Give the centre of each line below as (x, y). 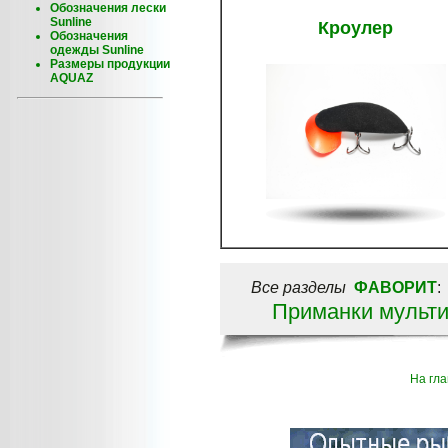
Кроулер (355, 28)
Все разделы (298, 288)
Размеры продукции (110, 64)
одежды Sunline (97, 50)
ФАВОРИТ (395, 288)
